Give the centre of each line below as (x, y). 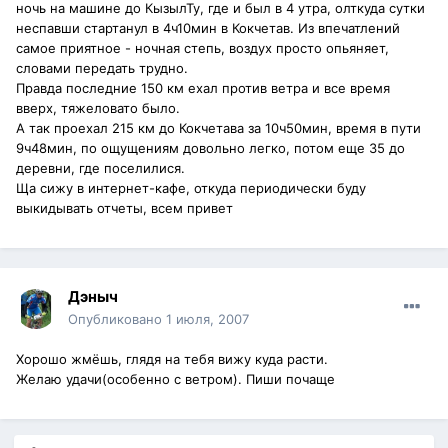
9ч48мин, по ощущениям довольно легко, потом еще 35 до (210, 148)
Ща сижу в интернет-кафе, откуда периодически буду (191, 188)
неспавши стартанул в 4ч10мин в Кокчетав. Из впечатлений (208, 28)
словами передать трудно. (102, 68)
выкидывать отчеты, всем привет (124, 208)
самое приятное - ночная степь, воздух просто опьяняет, (202, 48)
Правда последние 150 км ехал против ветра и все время (203, 88)
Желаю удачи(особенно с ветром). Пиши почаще (175, 379)
